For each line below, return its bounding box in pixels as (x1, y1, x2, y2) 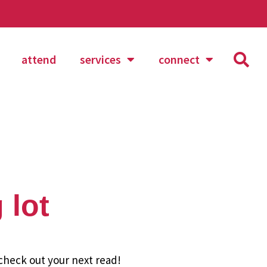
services (79, 51, 121, 67)
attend (21, 51, 56, 67)
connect (158, 51, 200, 67)
